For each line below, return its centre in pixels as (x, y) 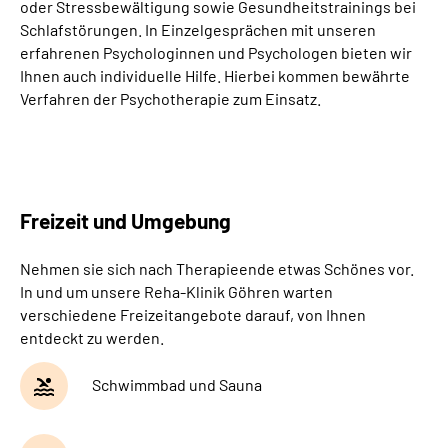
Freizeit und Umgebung (125, 220)
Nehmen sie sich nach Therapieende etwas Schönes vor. (217, 268)
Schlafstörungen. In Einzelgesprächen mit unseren (198, 29)
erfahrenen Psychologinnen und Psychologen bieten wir (216, 52)
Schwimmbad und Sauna (177, 385)
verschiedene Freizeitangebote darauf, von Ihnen (193, 314)
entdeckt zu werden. (92, 337)
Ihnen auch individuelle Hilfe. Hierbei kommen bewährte (215, 75)
